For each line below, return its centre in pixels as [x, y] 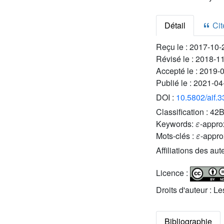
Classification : [183, 112]
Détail [175, 25]
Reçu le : [173, 47]
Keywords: [176, 124]
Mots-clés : [176, 136]
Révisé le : [176, 59]
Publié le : [175, 83]
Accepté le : [178, 71]
